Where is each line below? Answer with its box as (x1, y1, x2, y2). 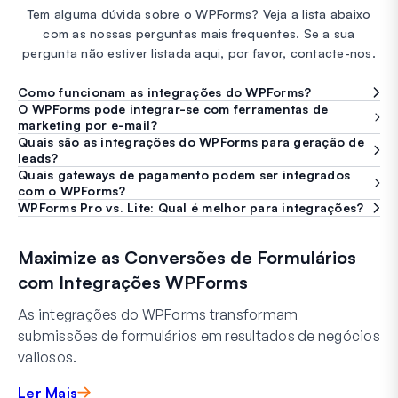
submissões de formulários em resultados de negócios (18, 326, 380, 345)
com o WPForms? (18, 182, 126, 198)
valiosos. (18, 347, 77, 366)
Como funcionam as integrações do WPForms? (18, 84, 312, 99)
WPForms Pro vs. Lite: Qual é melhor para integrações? (18, 199, 364, 215)
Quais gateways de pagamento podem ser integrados (18, 166, 350, 182)
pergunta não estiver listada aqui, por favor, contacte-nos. (22, 44, 376, 60)
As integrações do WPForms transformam (18, 305, 298, 323)
